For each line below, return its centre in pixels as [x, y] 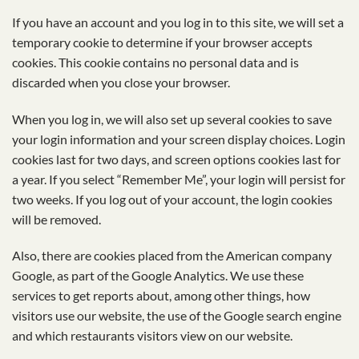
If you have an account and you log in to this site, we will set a [178, 22]
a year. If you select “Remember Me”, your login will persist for [179, 179]
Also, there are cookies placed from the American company [172, 256]
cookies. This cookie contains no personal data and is [155, 62]
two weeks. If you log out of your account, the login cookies [172, 199]
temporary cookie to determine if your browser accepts [162, 42]
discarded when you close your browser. [121, 82]
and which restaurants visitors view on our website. [152, 336]
